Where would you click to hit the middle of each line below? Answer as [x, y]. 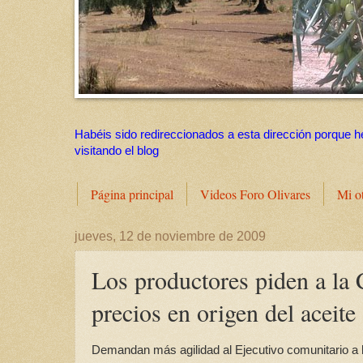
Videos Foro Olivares [255, 194]
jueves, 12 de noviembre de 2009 [170, 237]
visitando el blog [117, 151]
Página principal [132, 194]
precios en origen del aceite [224, 312]
